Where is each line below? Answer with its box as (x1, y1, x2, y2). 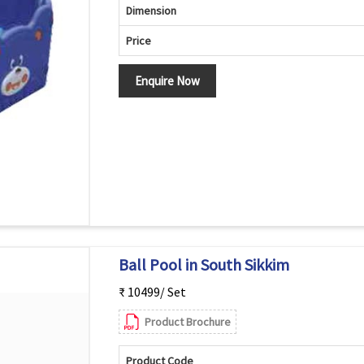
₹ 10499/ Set (118, 284, 186, 300)
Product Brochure (144, 314, 231, 329)
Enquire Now (134, 73, 200, 89)
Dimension (125, 3, 176, 18)
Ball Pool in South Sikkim (118, 254, 289, 275)
